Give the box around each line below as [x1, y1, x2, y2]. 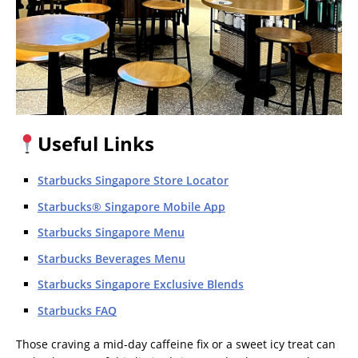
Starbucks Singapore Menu [38, 225, 185, 241]
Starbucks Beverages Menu [38, 250, 185, 266]
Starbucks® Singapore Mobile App [38, 198, 225, 214]
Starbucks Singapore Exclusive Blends [38, 276, 244, 292]
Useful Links [38, 130, 155, 157]
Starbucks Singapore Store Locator [38, 173, 229, 189]
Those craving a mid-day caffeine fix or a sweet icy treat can [16, 336, 336, 352]
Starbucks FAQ [38, 302, 117, 318]
